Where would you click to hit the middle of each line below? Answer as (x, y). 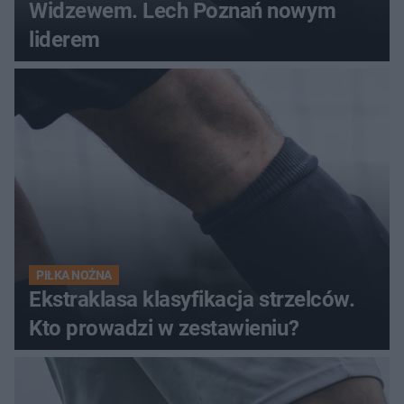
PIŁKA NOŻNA (74, 275)
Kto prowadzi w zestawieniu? (164, 328)
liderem (64, 39)
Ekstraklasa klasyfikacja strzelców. (192, 299)
